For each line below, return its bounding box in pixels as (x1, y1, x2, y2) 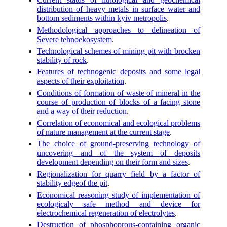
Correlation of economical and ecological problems (37, 118, 200, 127)
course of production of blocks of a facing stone (37, 97, 200, 106)
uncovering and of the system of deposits (37, 148, 200, 158)
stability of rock (37, 55, 87, 64)
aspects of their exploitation (37, 77, 124, 86)
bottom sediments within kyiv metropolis (37, 14, 167, 23)
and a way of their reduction (37, 106, 127, 116)
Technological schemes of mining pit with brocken (37, 46, 200, 55)
